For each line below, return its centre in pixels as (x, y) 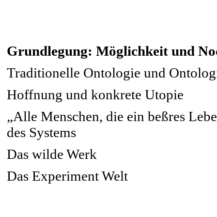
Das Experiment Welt (67, 176)
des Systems (41, 132)
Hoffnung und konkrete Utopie (95, 94)
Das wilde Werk (52, 154)
